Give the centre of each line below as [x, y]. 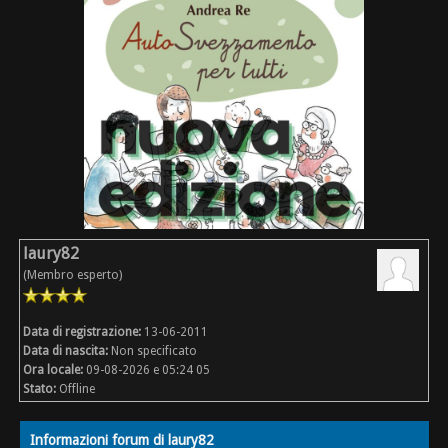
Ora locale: [53, 370]
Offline [77, 389]
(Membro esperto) [73, 275]
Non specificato [154, 351]
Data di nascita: [66, 351]
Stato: [40, 389]
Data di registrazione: [82, 332]
